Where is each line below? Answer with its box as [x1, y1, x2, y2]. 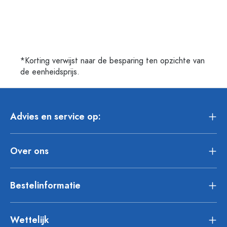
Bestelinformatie [10, 178, 81, 192]
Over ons [10, 144, 49, 157]
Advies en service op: [10, 109, 101, 123]
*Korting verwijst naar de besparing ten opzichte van [20, 55, 205, 67]
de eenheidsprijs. [20, 66, 80, 78]
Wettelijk [10, 213, 49, 226]
